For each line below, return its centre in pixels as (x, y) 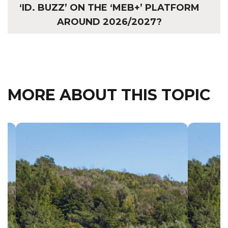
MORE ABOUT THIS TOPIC (109, 95)
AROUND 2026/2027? (109, 22)
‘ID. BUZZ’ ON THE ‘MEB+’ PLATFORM (109, 7)
